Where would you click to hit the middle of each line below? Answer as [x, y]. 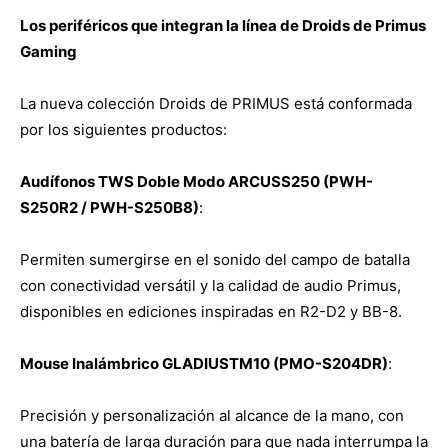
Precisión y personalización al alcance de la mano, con [212, 415]
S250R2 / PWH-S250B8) [109, 207]
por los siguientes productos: [123, 129]
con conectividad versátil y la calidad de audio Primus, [210, 285]
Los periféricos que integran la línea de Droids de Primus [223, 25]
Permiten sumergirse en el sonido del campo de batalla [215, 259]
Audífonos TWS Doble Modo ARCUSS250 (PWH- [196, 181]
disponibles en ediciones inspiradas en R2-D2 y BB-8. [211, 311]
